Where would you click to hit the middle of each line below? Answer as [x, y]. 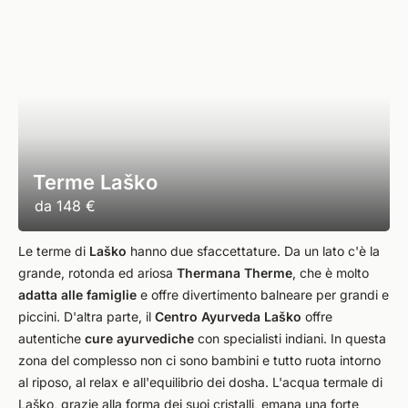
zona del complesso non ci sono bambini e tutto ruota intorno [199, 360]
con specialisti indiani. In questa [290, 338]
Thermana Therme [235, 273]
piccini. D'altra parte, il [87, 316]
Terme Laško [95, 182]
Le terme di [54, 251]
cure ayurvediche [139, 338]
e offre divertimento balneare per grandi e [263, 295]
